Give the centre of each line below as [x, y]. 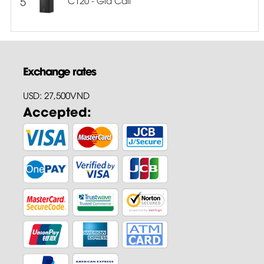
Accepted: [57, 110]
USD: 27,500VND [56, 95]
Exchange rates [59, 70]
